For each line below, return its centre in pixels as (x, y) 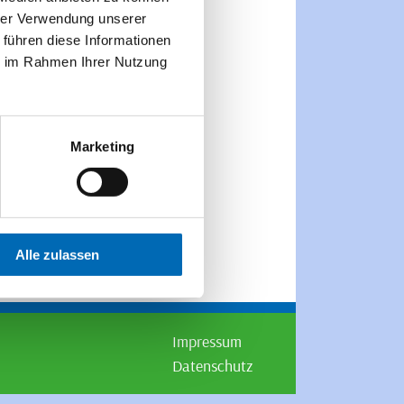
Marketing (102, 146)
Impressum (207, 341)
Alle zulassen (57, 254)
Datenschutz (212, 366)
